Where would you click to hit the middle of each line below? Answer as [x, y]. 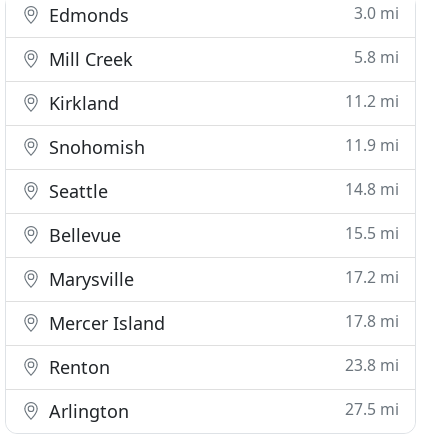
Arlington [87, 411]
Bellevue [83, 235]
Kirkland [82, 103]
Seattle [76, 191]
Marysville [89, 279]
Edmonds [87, 15]
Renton [77, 367]
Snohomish [95, 147]
